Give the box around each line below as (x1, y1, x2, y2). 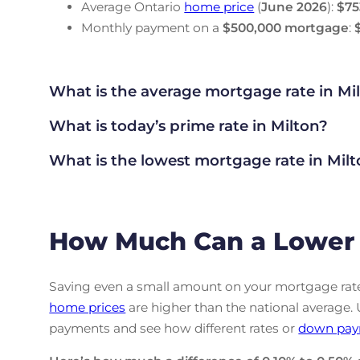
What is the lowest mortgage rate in (49, 150, 324, 170)
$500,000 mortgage (223, 19, 350, 35)
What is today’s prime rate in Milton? (49, 116, 329, 135)
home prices (49, 299, 126, 315)
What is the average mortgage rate (49, 82, 316, 101)
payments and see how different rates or (49, 320, 299, 336)
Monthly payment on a (81, 19, 223, 35)
